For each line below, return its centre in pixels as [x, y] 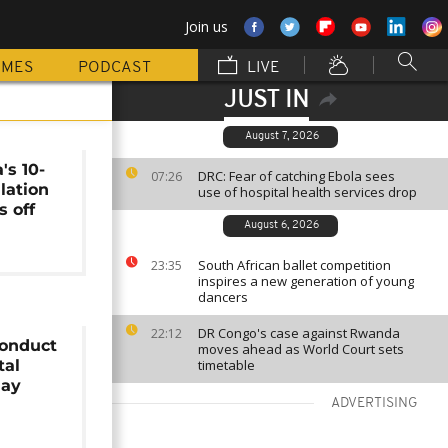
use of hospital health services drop [307, 192]
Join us [206, 26]
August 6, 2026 [281, 225]
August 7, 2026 [281, 136]
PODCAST [114, 68]
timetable [226, 365]
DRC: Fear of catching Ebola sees [296, 176]
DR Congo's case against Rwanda [299, 333]
